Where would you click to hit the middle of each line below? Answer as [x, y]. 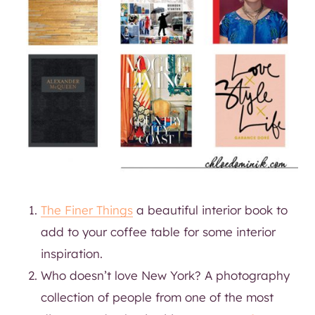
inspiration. [72, 253]
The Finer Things [87, 210]
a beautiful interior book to [210, 210]
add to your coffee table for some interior [158, 231]
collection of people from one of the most [157, 297]
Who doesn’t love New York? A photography [165, 275]
